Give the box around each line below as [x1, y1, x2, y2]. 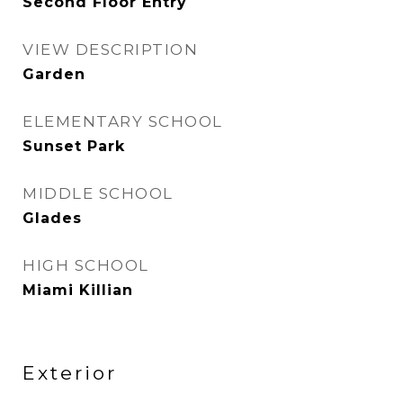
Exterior [22, 362, 117, 384]
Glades [22, 210, 82, 227]
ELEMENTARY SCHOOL [22, 112, 223, 130]
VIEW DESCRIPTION [22, 40, 198, 58]
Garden [22, 66, 85, 83]
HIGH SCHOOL [22, 256, 149, 274]
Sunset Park [22, 138, 125, 155]
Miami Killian [22, 282, 133, 299]
